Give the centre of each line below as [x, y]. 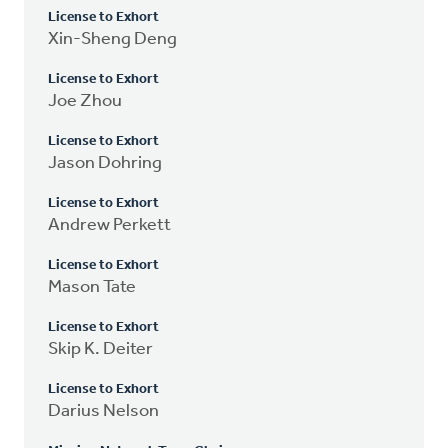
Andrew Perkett [109, 225]
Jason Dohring [105, 163]
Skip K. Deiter [100, 349]
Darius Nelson [103, 411]
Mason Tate [92, 287]
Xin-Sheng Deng [112, 39]
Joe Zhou [85, 101]
